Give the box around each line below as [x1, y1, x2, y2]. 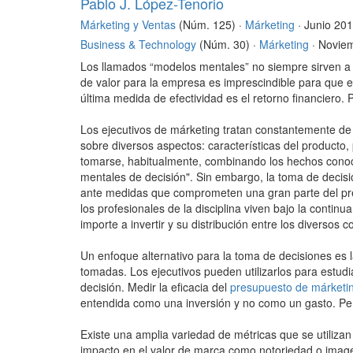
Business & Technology [80, 36, 196, 53]
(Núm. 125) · [176, 17, 245, 33]
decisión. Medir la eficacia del [80, 279, 230, 295]
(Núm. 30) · [196, 36, 259, 53]
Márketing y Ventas [80, 17, 176, 33]
